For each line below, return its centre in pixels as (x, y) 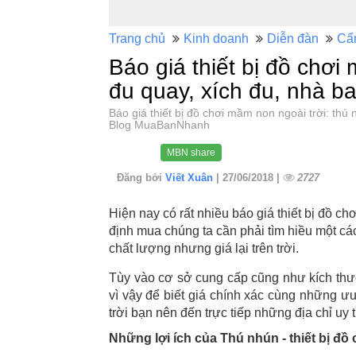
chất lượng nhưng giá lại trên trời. (204, 249)
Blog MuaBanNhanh (159, 125)
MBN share (191, 152)
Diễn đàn (293, 39)
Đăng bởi (141, 178)
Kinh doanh (216, 39)
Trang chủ (137, 39)
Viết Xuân (191, 178)
